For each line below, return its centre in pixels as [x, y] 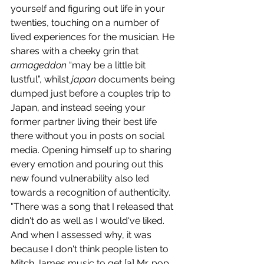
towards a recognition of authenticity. [92, 193]
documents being [137, 80]
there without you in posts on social [89, 136]
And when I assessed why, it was [82, 235]
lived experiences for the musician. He [94, 37]
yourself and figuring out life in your [89, 9]
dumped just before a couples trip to [92, 94]
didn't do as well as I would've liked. [89, 221]
